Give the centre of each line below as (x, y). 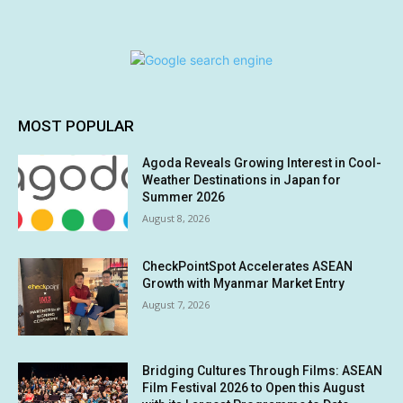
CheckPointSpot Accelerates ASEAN (248, 267)
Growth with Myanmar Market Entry (244, 284)
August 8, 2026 (176, 218)
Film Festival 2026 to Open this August (254, 388)
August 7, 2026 (176, 305)
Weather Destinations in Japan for (242, 179)
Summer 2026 (184, 197)
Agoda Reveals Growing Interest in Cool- (262, 162)
